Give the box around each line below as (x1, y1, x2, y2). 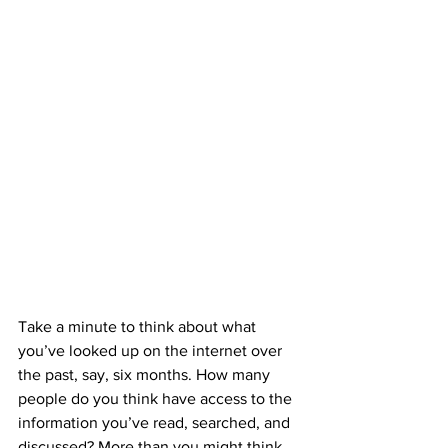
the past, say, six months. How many (18, 366, 274, 383)
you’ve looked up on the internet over (18, 342, 286, 359)
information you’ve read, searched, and (18, 414, 294, 431)
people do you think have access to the (18, 390, 296, 407)
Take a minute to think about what (18, 318, 260, 335)
